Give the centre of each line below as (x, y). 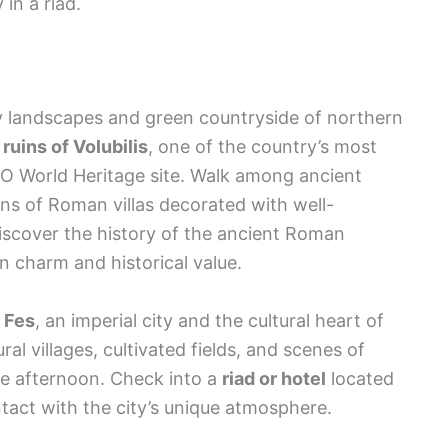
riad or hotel (274, 378)
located (360, 378)
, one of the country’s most (262, 146)
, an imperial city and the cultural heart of (209, 320)
